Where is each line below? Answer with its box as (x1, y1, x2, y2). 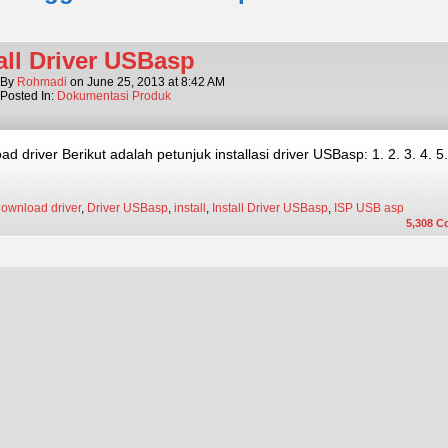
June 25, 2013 (87, 75, 165, 89)
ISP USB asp (334, 201, 404, 215)
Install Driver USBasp (212, 201, 328, 215)
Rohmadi (17, 75, 67, 89)
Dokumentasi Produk (57, 89, 171, 103)
